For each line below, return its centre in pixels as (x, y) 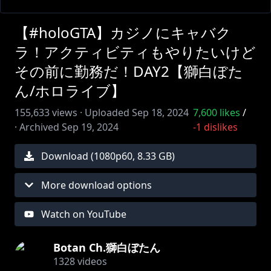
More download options (96, 185)
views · (66, 113)
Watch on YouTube (84, 214)
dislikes (219, 127)
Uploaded (107, 113)
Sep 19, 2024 (90, 127)
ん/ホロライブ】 (70, 90)
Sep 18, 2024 (160, 113)
